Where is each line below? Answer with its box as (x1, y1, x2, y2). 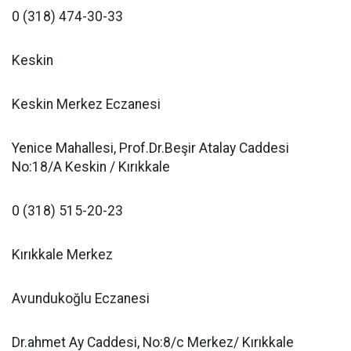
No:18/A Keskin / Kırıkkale (12, 159, 170, 175)
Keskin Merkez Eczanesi (12, 96, 161, 112)
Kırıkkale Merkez (12, 247, 113, 262)
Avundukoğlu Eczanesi (12, 291, 150, 306)
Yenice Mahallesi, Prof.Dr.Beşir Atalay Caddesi (12, 140, 289, 156)
